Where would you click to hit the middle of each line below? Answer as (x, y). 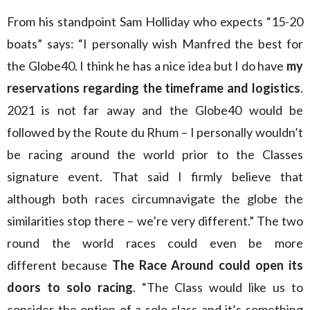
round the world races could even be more (155, 243)
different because (60, 265)
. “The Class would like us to (218, 287)
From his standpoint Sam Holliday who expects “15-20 (155, 21)
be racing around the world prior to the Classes (155, 154)
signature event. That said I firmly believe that (155, 176)
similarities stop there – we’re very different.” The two (155, 221)
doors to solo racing (70, 287)
